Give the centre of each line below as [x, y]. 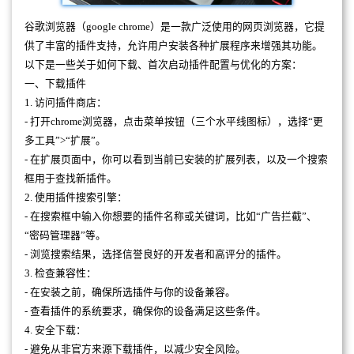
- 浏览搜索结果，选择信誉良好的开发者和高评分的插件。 [156, 254]
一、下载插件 [55, 83]
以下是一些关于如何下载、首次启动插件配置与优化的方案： [163, 64]
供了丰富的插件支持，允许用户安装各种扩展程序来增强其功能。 [173, 45]
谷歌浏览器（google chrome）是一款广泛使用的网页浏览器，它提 [175, 26]
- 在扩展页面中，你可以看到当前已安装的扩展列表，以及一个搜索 [176, 159]
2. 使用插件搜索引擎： [76, 197]
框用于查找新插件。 [71, 178]
